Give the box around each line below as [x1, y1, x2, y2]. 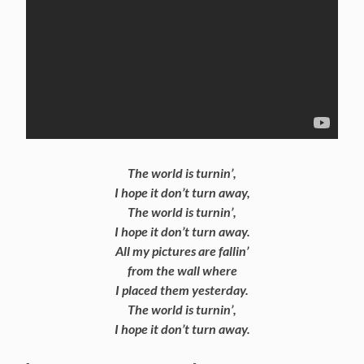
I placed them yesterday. [115, 281, 249, 297]
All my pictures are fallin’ [115, 242, 249, 258]
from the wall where [127, 262, 237, 278]
